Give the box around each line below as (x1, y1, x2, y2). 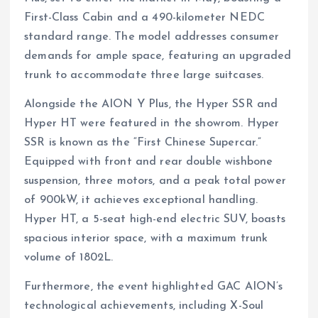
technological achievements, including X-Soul (24, 300, 264, 312)
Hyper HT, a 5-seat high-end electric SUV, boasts (24, 213, 285, 225)
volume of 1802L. (24, 251, 114, 263)
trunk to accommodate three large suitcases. (24, 69, 264, 81)
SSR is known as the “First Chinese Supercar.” (24, 136, 262, 148)
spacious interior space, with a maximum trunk (24, 232, 268, 244)
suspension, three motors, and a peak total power (24, 175, 286, 187)
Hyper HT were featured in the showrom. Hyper (24, 117, 280, 129)
